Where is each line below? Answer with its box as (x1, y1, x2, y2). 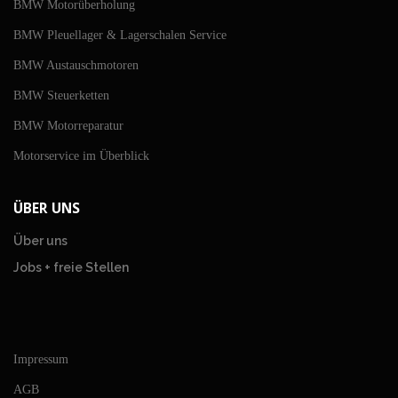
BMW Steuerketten (13, 89, 109, 103)
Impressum (13, 353, 68, 367)
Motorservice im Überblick (13, 149, 149, 163)
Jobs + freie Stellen (13, 260, 129, 275)
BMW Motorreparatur (13, 119, 123, 133)
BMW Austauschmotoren (13, 59, 139, 73)
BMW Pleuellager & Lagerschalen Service (13, 28, 227, 43)
